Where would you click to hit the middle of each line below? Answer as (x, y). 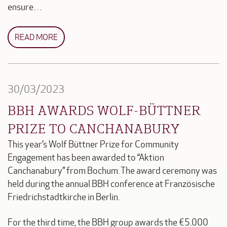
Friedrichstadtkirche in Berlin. (64, 197)
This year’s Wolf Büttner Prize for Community (93, 144)
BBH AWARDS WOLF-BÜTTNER (104, 110)
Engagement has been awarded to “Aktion (86, 158)
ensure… (25, 7)
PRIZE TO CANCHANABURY (94, 128)
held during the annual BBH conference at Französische (111, 184)
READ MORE (36, 37)
